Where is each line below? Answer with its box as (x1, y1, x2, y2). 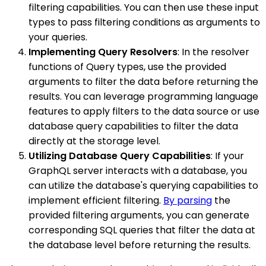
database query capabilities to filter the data (28, 119, 238, 134)
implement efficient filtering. (28, 194, 163, 208)
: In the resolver (178, 45, 249, 59)
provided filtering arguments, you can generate (28, 208, 249, 223)
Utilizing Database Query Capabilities (28, 149, 211, 163)
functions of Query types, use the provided (28, 60, 226, 74)
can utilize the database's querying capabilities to (28, 179, 258, 193)
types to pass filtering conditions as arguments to (28, 15, 260, 30)
